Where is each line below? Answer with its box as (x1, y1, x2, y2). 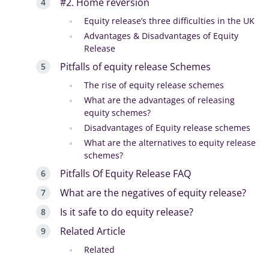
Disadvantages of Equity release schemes (84, 121, 250, 133)
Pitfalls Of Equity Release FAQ (60, 166, 191, 180)
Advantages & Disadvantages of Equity (84, 29, 238, 41)
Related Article (60, 224, 125, 238)
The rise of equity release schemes (84, 79, 224, 91)
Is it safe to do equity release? (60, 205, 193, 219)
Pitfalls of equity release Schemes (60, 59, 211, 73)
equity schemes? (84, 106, 151, 118)
